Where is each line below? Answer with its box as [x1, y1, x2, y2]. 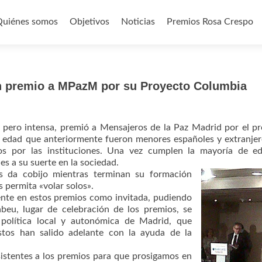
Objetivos [70, 17, 109, 26]
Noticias [121, 17, 155, 26]
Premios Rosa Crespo [167, 17, 253, 26]
